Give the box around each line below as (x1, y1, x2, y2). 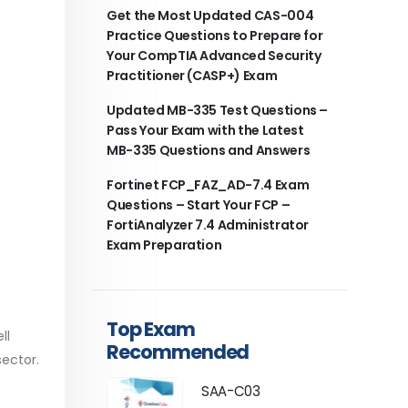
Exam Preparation (107, 235, 222, 254)
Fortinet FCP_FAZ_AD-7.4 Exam (107, 175, 310, 194)
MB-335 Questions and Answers (107, 140, 311, 159)
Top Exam (107, 315, 195, 342)
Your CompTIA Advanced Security (107, 46, 321, 65)
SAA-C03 (201, 382, 260, 401)
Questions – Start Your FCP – (107, 195, 291, 214)
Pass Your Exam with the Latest (107, 120, 304, 139)
